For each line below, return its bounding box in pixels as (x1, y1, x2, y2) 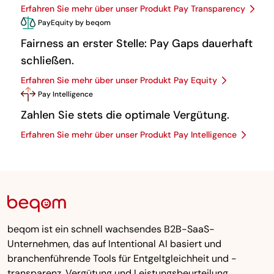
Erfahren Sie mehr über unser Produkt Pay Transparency (21, 3, 245, 15)
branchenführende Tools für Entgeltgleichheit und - (7, 252, 237, 265)
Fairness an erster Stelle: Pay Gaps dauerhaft (21, 36, 253, 51)
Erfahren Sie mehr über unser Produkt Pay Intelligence (21, 129, 237, 141)
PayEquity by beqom (38, 18, 111, 28)
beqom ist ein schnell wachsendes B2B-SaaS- (7, 223, 215, 236)
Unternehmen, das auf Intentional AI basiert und (7, 237, 221, 251)
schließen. (21, 53, 74, 68)
